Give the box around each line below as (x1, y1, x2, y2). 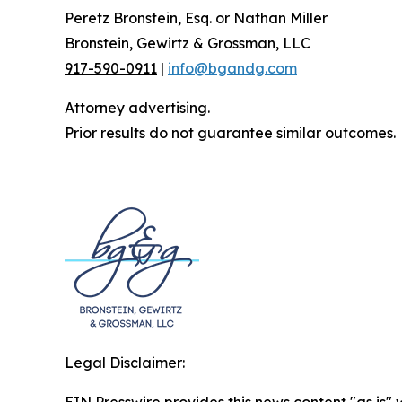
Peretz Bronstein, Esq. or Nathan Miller (65, 9, 328, 28)
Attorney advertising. (65, 99, 210, 118)
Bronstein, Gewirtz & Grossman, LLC (65, 34, 310, 53)
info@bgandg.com (168, 59, 297, 78)
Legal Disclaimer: (65, 354, 185, 372)
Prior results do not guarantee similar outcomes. (65, 124, 396, 143)
